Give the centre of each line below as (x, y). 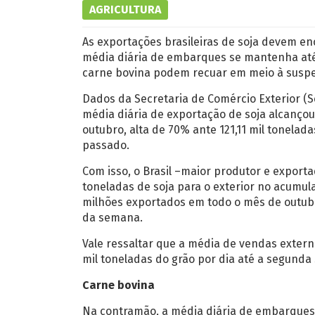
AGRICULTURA (125, 9)
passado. (106, 145)
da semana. (112, 218)
